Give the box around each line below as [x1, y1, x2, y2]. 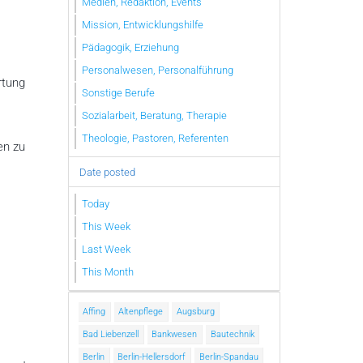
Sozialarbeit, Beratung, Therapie [82, 109, 227, 122]
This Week [82, 220, 130, 233]
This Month [82, 265, 134, 278]
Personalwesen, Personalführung [82, 63, 233, 76]
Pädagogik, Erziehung [82, 41, 179, 53]
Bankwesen [152, 329, 198, 340]
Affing [83, 306, 106, 318]
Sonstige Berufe [82, 86, 155, 99]
